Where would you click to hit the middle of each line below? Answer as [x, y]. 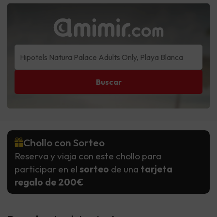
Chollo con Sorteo [64, 143]
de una [126, 169]
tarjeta [156, 169]
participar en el [47, 169]
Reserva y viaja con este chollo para [88, 156]
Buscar [108, 82]
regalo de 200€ [49, 182]
